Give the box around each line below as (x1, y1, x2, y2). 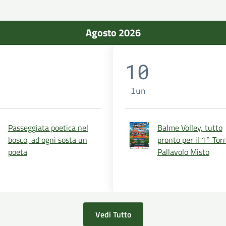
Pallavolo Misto (157, 145, 209, 158)
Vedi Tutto (95, 208, 131, 220)
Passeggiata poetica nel (8, 121, 88, 134)
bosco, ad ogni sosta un (8, 133, 87, 146)
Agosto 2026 (85, 24, 141, 40)
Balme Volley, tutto (157, 121, 222, 134)
